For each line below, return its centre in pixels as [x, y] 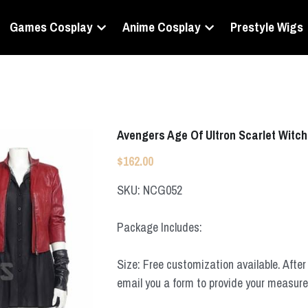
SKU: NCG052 [150, 190]
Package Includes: [160, 227]
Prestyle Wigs [266, 27]
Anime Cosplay [161, 27]
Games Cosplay [51, 27]
